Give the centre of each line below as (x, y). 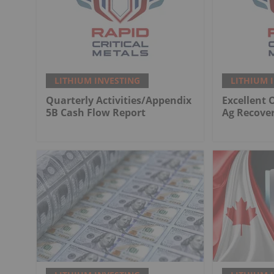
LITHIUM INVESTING (97, 80)
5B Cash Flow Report (96, 112)
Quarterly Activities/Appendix (119, 100)
